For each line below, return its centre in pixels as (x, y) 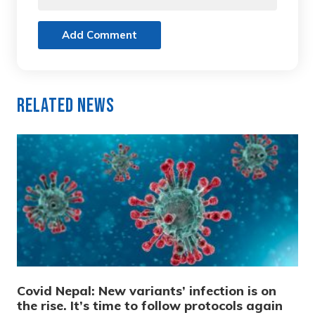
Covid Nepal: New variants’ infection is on (147, 291)
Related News (66, 106)
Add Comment (99, 35)
